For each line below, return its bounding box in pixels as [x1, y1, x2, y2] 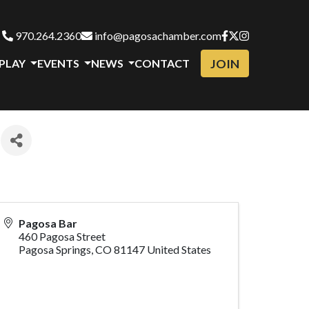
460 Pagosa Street [19, 230, 106, 243]
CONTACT [134, 57, 190, 70]
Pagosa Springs [19, 243, 91, 257]
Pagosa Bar [19, 217, 77, 230]
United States [147, 243, 211, 257]
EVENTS [37, 57, 82, 70]
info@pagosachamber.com [92, 29, 221, 43]
